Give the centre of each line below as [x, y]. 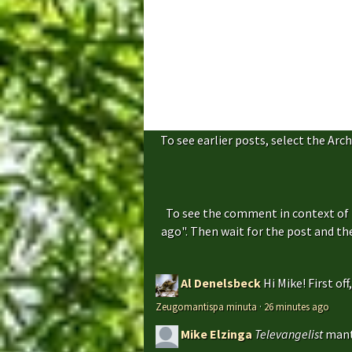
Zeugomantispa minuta [206, 307]
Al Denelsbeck [221, 283]
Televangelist [289, 334]
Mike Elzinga [216, 334]
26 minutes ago [297, 307]
